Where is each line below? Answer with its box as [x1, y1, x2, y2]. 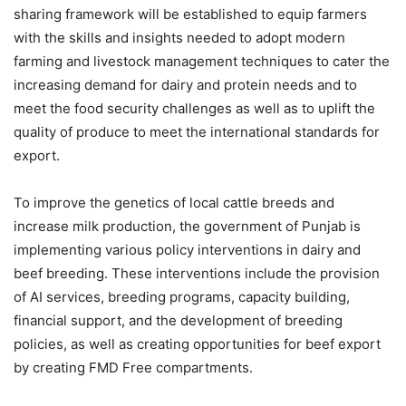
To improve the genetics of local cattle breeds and [14, 194, 334, 212]
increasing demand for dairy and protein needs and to [14, 76, 357, 94]
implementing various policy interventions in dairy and [14, 241, 361, 259]
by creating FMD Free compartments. [14, 359, 253, 377]
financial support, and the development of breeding [14, 312, 343, 330]
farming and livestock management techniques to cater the [14, 53, 390, 71]
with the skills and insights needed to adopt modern [14, 29, 345, 47]
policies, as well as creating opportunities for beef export [14, 335, 381, 353]
